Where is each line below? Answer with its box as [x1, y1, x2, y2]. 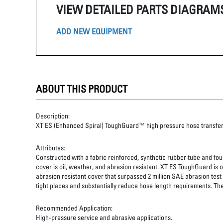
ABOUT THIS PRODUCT [36, 83, 127, 95]
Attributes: [36, 143, 65, 152]
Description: [36, 111, 70, 120]
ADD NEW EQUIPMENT [56, 26, 132, 36]
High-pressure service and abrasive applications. [36, 213, 172, 222]
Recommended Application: [36, 204, 112, 212]
